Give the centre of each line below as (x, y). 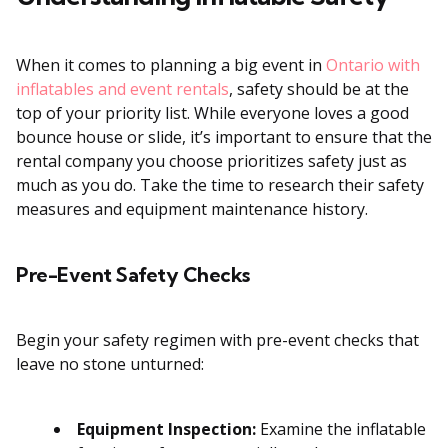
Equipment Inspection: (166, 429)
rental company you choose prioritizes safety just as (211, 161)
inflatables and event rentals (122, 89)
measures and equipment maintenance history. (192, 209)
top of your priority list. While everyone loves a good (212, 113)
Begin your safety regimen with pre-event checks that (217, 340)
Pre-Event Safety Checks (133, 275)
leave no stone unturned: (110, 364)
